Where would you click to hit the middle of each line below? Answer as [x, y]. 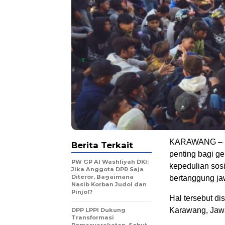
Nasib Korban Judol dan [109, 185]
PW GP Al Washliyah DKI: [110, 162]
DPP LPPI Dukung [98, 210]
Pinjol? [82, 192]
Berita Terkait [102, 145]
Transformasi [93, 218]
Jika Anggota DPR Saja [107, 170]
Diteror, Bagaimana [102, 177]
